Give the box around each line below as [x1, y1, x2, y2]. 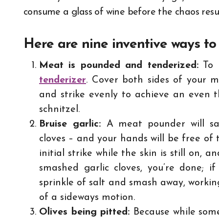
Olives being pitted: [39, 207, 134, 217]
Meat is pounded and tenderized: [39, 61, 198, 70]
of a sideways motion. [39, 193, 135, 202]
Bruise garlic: [39, 119, 107, 129]
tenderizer [39, 75, 86, 85]
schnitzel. [39, 105, 80, 114]
